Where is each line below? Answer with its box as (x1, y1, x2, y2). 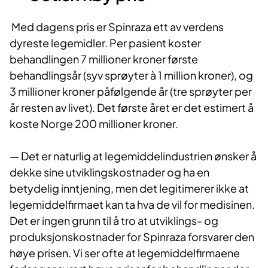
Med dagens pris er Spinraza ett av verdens (10, 20, 224, 34)
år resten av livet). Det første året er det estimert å (10, 100, 254, 115)
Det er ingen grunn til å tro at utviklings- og (10, 214, 218, 228)
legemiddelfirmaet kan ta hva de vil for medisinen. (10, 197, 255, 212)
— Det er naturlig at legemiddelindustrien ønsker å (10, 149, 257, 163)
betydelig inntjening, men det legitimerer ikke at (10, 181, 249, 196)
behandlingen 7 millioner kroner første (10, 52, 198, 66)
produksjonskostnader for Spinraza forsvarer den (10, 230, 254, 244)
